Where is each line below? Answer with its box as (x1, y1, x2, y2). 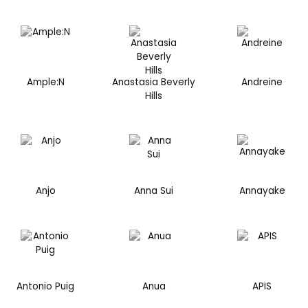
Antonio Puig (16, 279, 75, 293)
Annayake (239, 184, 285, 198)
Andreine (241, 75, 283, 89)
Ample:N (26, 75, 65, 89)
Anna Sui (134, 184, 174, 198)
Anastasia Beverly (112, 75, 196, 89)
